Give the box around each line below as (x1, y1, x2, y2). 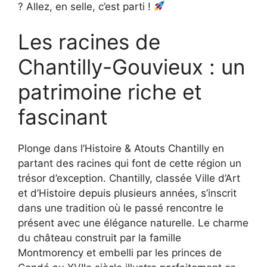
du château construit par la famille (18, 232, 181, 244)
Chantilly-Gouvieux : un (18, 54, 245, 80)
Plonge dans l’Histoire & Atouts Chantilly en (18, 142, 224, 155)
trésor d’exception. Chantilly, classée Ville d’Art (18, 172, 240, 185)
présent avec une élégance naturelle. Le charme (18, 217, 249, 229)
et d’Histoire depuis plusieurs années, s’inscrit (18, 187, 237, 200)
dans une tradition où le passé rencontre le (18, 202, 223, 215)
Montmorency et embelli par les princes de (18, 247, 222, 259)
